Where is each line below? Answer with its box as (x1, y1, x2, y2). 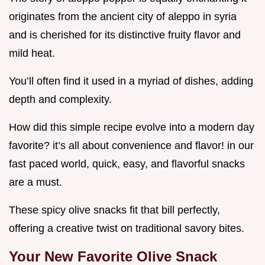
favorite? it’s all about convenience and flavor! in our (9, 140, 254, 152)
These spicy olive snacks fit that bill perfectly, (9, 204, 220, 216)
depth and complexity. (9, 93, 112, 106)
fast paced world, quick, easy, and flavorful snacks (9, 158, 245, 170)
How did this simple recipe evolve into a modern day (9, 121, 254, 134)
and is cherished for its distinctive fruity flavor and (9, 29, 241, 41)
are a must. (9, 176, 62, 189)
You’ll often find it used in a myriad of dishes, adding (9, 75, 253, 88)
